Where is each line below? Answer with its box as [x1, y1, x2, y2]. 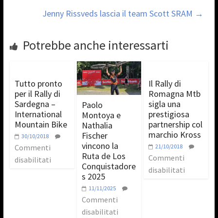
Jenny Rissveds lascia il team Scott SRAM [42, 7, 195, 19]
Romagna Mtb [148, 88, 201, 99]
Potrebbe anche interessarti [22, 36, 169, 53]
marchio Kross [148, 128, 201, 140]
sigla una [148, 98, 181, 109]
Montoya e [81, 109, 121, 121]
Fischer [81, 130, 108, 142]
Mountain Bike [14, 118, 67, 130]
